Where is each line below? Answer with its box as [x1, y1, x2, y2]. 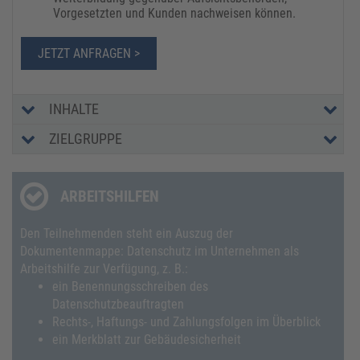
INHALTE [49, 100, 99, 117]
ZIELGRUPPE [49, 129, 122, 147]
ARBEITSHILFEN [60, 186, 159, 206]
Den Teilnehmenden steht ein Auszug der [20, 225, 233, 241]
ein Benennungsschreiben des [52, 278, 208, 294]
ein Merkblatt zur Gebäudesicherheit [52, 331, 241, 347]
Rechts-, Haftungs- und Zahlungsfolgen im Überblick [52, 313, 321, 329]
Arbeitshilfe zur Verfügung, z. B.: [20, 260, 188, 276]
